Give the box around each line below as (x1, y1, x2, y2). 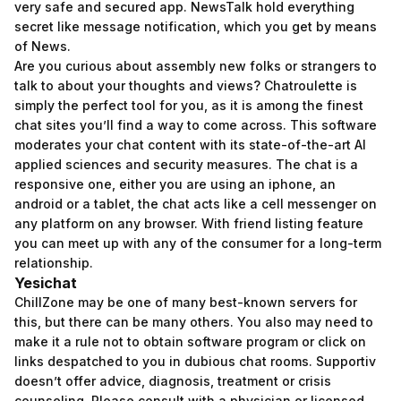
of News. (14, 38, 71, 54)
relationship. (14, 255, 93, 270)
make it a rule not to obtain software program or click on (14, 334, 366, 349)
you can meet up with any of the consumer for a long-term (14, 235, 381, 251)
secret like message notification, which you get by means (14, 19, 377, 34)
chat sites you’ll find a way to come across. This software (14, 117, 377, 132)
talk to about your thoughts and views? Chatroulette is (14, 78, 357, 93)
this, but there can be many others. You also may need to (14, 314, 373, 329)
